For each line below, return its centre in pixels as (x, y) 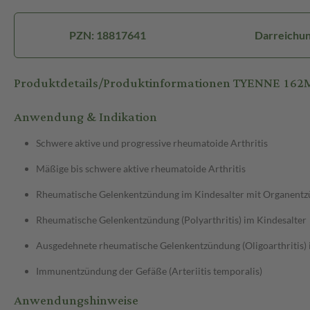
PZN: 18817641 (107, 35)
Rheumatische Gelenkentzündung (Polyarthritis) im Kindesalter (171, 220)
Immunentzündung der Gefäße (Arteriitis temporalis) (149, 271)
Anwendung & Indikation (85, 118)
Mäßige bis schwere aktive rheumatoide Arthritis (141, 169)
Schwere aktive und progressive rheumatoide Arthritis (152, 143)
